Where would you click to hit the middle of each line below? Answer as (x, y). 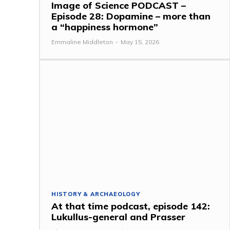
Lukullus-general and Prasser (118, 217)
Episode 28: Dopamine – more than (131, 16)
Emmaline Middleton (82, 42)
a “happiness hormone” (105, 27)
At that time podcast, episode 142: (131, 206)
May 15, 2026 (140, 42)
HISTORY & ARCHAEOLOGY (96, 194)
